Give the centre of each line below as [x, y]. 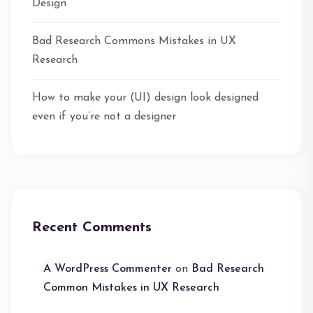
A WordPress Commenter [108, 269]
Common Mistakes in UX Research [131, 287]
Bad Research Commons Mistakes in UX [134, 41]
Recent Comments [92, 227]
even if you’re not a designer [104, 116]
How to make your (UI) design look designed [145, 97]
